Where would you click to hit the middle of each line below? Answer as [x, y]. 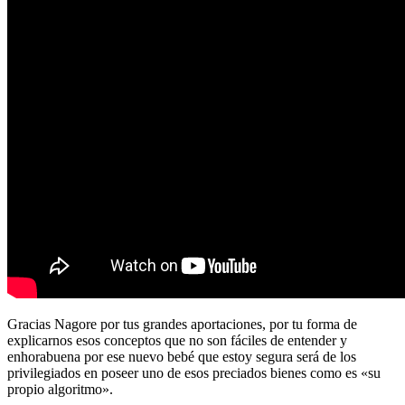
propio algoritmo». [60, 390]
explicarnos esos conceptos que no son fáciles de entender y [177, 341]
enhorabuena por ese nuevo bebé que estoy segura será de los [182, 357]
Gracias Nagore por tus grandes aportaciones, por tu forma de [182, 325]
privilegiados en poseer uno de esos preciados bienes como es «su [194, 373]
